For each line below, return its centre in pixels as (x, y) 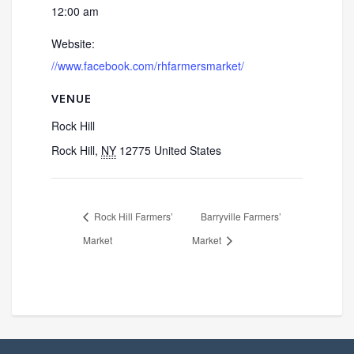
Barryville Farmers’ (241, 217)
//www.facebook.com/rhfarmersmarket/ (148, 66)
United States (188, 150)
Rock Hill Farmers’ (132, 217)
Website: (73, 43)
